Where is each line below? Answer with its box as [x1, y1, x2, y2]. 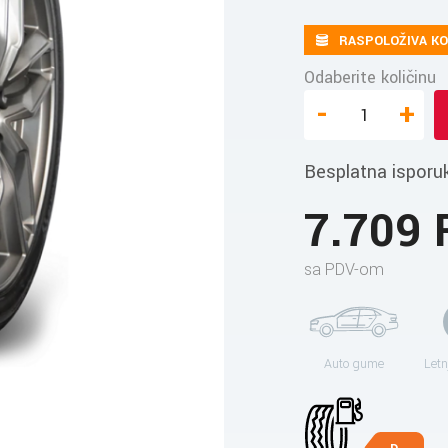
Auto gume [324, 355, 384, 373]
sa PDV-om [304, 258, 384, 281]
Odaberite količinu [304, 66, 436, 89]
